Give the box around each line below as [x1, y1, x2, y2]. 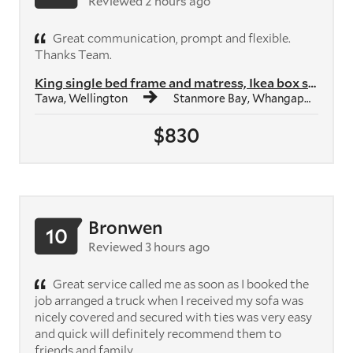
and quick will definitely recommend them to [35, 325, 281, 341]
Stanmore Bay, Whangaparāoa [173, 90, 304, 106]
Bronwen [88, 215, 162, 239]
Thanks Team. [35, 46, 112, 62]
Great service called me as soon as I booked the [50, 275, 309, 292]
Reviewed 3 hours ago [88, 238, 210, 255]
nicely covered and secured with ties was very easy [35, 308, 312, 325]
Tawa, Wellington [35, 90, 128, 106]
